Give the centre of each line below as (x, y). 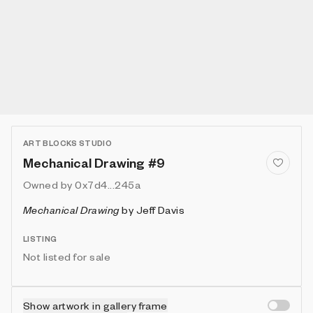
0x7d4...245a (108, 184)
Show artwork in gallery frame (95, 305)
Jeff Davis (160, 209)
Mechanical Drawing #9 (94, 162)
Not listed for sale (67, 256)
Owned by (48, 184)
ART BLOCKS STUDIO (68, 143)
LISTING (40, 238)
